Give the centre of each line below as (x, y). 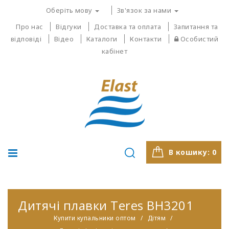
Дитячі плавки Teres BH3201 (106, 205)
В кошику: (190, 152)
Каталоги (102, 39)
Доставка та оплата (128, 27)
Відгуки (69, 27)
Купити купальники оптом (95, 218)
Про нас (30, 27)
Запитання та (196, 27)
